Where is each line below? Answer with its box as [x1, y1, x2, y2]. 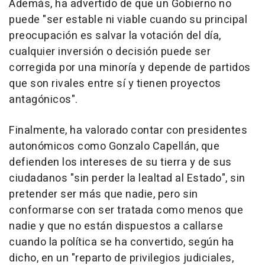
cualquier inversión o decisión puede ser [9, 43, 211, 60]
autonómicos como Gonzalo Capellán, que [9, 138, 219, 154]
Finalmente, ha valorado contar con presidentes [9, 122, 247, 138]
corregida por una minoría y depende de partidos [9, 59, 251, 76]
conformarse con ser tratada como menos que [9, 202, 243, 218]
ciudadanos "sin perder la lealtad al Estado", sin [9, 170, 245, 186]
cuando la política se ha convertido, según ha [9, 234, 234, 250]
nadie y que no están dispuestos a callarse [9, 218, 223, 234]
